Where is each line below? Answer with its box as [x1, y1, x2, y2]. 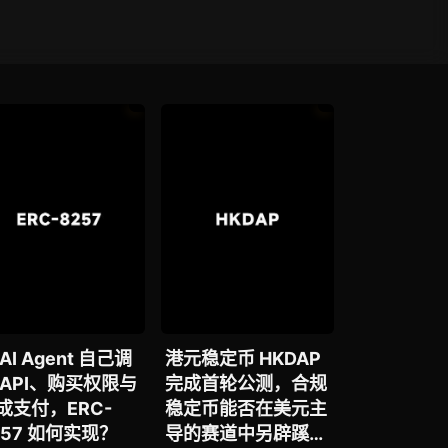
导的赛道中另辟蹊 [165, 423, 310, 445]
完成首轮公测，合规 [165, 373, 328, 395]
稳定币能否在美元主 [165, 398, 328, 420]
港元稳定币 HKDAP [165, 348, 322, 370]
